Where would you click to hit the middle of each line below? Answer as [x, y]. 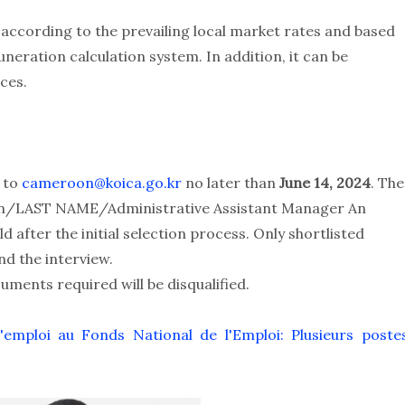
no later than [230, 183]
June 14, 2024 [325, 183]
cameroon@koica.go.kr [101, 183]
